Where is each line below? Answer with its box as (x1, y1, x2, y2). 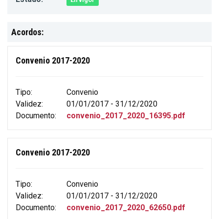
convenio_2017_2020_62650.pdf (66, 202, 185, 212)
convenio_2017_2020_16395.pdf (66, 110, 185, 120)
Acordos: (11, 26, 44, 37)
